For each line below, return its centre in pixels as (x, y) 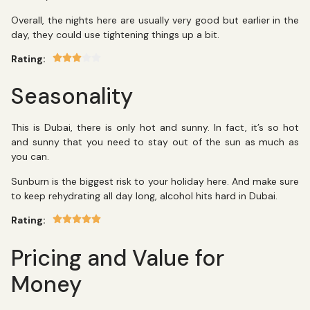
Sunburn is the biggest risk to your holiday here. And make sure (155, 181)
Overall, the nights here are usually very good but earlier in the (155, 20)
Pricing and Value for (118, 258)
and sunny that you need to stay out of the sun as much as (155, 142)
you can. (31, 157)
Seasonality (72, 97)
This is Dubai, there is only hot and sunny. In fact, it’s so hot (155, 128)
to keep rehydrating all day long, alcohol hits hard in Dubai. (146, 195)
